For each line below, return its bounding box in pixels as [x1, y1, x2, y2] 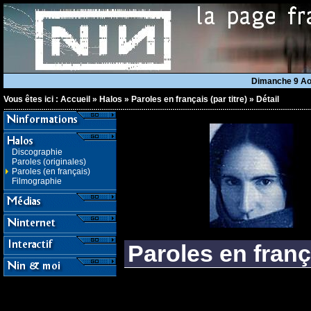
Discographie [12, 147, 62, 157]
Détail [256, 94, 279, 104]
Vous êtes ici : [3, 94, 60, 104]
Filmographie [12, 176, 62, 186]
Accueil [60, 94, 90, 104]
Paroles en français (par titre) [131, 94, 247, 104]
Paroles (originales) [12, 157, 86, 167]
